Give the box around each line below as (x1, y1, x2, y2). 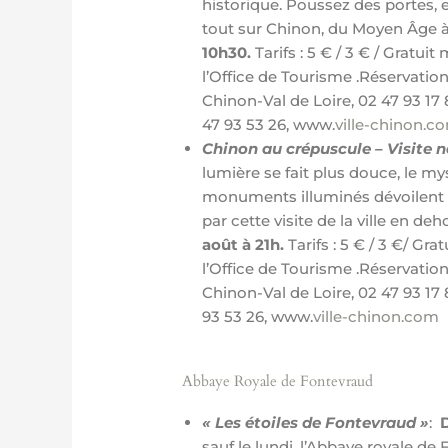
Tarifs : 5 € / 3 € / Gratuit (255, 43, 436, 62)
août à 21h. (202, 235, 289, 254)
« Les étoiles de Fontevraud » (202, 412, 430, 432)
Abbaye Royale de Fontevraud (182, 370, 374, 391)
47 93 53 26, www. (202, 115, 336, 134)
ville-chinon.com (313, 307, 440, 326)
